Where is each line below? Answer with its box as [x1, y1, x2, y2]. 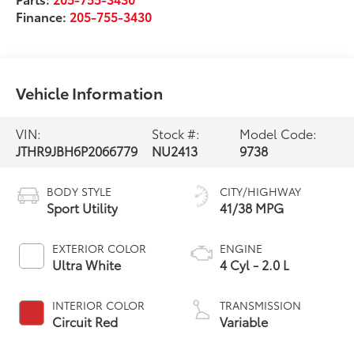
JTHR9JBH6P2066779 [16, 141, 138, 160]
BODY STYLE [47, 183, 112, 199]
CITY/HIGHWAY [220, 183, 301, 199]
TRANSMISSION [220, 296, 301, 313]
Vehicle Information [16, 81, 164, 104]
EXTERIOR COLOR [52, 239, 147, 256]
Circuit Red [52, 311, 119, 330]
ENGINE [220, 239, 262, 256]
